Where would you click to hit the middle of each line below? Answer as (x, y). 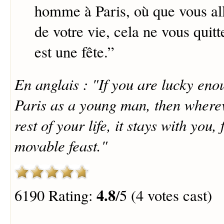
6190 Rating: (55, 195)
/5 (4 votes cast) (163, 195)
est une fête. (71, 52)
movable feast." (61, 145)
